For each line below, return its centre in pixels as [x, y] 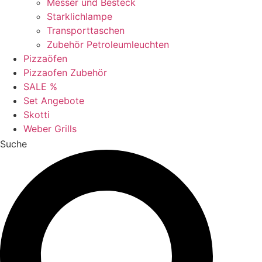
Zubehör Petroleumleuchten [108, 45]
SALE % [40, 87]
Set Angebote [54, 101]
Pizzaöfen [45, 59]
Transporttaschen [86, 31]
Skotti [37, 115]
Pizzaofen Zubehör [65, 73]
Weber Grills [50, 129]
